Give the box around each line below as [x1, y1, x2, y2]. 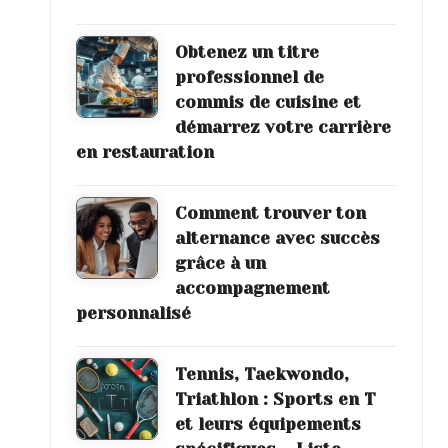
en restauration [76, 141, 214, 162]
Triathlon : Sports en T [175, 388, 376, 409]
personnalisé [76, 302, 191, 323]
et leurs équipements [175, 413, 361, 434]
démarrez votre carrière [175, 116, 391, 137]
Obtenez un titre [175, 41, 319, 62]
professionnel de [175, 66, 324, 87]
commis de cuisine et [175, 91, 361, 112]
